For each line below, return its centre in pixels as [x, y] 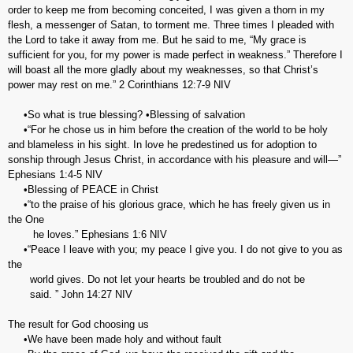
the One [26, 219]
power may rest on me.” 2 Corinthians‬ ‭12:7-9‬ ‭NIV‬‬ [119, 85]
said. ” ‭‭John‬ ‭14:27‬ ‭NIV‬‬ [70, 294]
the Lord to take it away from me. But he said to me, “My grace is [157, 40]
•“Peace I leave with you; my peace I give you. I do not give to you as [175, 249]
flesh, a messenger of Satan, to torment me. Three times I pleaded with [171, 25]
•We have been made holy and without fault [115, 339]
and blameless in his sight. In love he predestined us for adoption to [162, 145]
